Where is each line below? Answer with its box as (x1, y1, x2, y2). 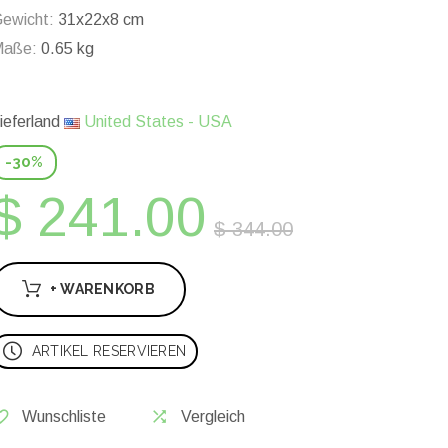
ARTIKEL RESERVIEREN (31, 343, 187, 360)
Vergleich (181, 408, 245, 426)
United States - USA (80, 113, 232, 131)
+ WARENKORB (49, 281, 155, 298)
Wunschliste (22, 408, 106, 426)
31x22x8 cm (54, 11, 144, 29)
